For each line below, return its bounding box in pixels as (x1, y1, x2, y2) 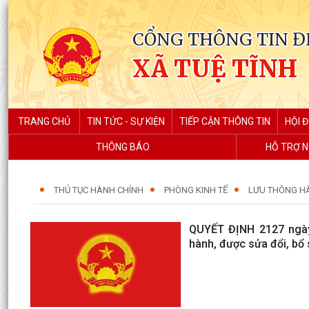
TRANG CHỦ (17, 116, 70, 127)
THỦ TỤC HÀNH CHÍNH (54, 185, 143, 195)
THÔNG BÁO (95, 141, 150, 152)
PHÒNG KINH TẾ (164, 185, 228, 195)
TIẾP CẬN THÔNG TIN (179, 116, 270, 127)
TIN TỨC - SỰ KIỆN (87, 116, 165, 127)
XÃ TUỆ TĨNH (132, 54, 297, 83)
